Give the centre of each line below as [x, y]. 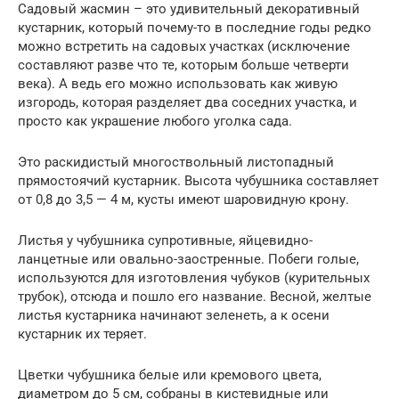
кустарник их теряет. [82, 334]
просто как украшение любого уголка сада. [155, 121]
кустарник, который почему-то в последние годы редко [195, 27]
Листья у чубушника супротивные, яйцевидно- [165, 240]
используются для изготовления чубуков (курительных [194, 277]
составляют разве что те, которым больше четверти [183, 65]
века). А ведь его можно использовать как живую [178, 83]
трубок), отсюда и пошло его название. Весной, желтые [195, 296]
